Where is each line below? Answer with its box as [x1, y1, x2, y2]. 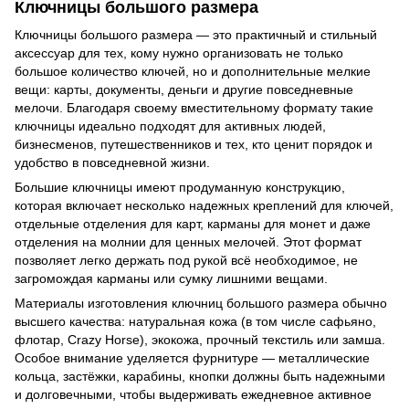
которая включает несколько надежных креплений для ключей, [15, 197, 393, 213]
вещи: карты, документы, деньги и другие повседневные [15, 81, 353, 97]
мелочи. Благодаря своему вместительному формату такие [15, 100, 373, 115]
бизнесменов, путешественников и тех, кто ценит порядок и [15, 136, 372, 152]
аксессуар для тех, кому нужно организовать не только [15, 45, 343, 60]
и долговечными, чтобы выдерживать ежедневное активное [15, 386, 372, 402]
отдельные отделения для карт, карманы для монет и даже [15, 215, 371, 231]
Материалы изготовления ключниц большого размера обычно [15, 295, 387, 310]
